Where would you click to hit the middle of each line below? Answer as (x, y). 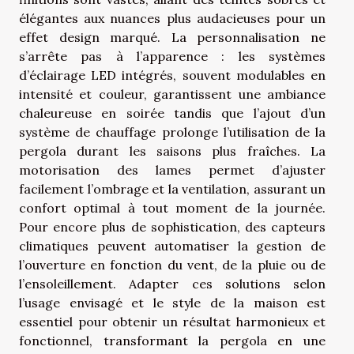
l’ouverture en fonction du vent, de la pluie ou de (172, 264)
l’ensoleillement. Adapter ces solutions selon (172, 283)
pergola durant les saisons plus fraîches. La (172, 151)
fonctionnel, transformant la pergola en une (172, 340)
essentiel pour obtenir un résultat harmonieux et (172, 321)
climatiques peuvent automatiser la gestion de (172, 245)
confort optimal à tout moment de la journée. (172, 207)
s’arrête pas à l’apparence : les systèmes (172, 56)
